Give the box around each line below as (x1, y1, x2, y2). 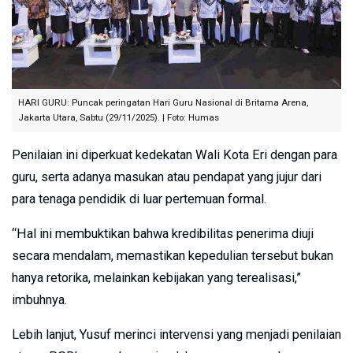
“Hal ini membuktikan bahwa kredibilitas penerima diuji (12, 225, 314, 241)
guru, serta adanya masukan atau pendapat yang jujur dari (12, 169, 321, 184)
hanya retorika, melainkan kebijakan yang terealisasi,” (12, 269, 301, 285)
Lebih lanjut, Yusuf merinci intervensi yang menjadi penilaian (12, 326, 341, 342)
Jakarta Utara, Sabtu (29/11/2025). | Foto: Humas (18, 111, 219, 123)
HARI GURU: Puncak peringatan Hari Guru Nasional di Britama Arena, (18, 96, 308, 108)
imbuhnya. (12, 292, 67, 307)
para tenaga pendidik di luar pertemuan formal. (12, 191, 266, 206)
